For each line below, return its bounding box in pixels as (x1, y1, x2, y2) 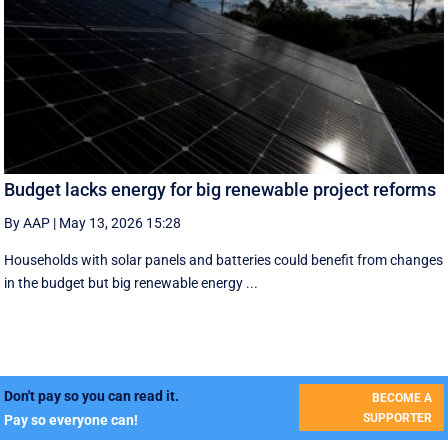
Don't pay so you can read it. (4, 388, 180, 405)
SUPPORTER (362, 410, 432, 425)
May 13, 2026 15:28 (59, 214, 182, 231)
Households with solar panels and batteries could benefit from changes (4, 251, 444, 268)
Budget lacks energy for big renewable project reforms (4, 178, 437, 200)
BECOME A (371, 390, 432, 405)
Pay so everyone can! (4, 412, 139, 429)
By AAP (4, 214, 51, 231)
